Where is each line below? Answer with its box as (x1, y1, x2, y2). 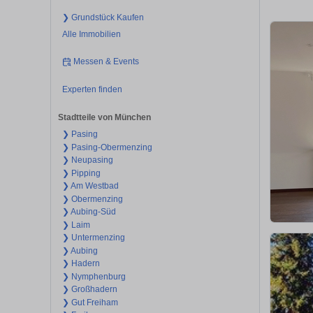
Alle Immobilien (61, 29, 121, 39)
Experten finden (61, 84, 122, 94)
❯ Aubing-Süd (61, 207, 116, 217)
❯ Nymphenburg (61, 271, 126, 282)
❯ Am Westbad (61, 181, 119, 191)
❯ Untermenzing (61, 233, 125, 243)
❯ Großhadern (61, 284, 117, 295)
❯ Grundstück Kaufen (61, 12, 144, 22)
